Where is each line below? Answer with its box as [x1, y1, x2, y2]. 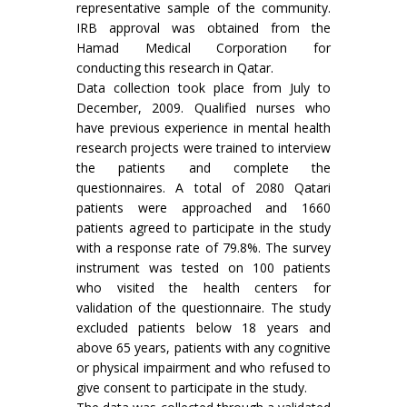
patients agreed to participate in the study [76, 219, 331, 236]
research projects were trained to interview [76, 139, 331, 156]
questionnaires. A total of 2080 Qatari [76, 179, 331, 196]
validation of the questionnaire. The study [76, 299, 331, 316]
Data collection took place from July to [76, 79, 331, 96]
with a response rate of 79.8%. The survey [76, 239, 331, 256]
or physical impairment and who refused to [76, 359, 331, 376]
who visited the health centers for [76, 279, 331, 296]
